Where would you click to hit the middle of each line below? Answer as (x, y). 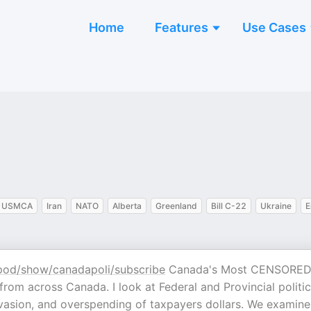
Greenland (176, 206)
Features (182, 27)
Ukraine (276, 206)
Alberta (127, 206)
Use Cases (274, 27)
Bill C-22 (229, 206)
